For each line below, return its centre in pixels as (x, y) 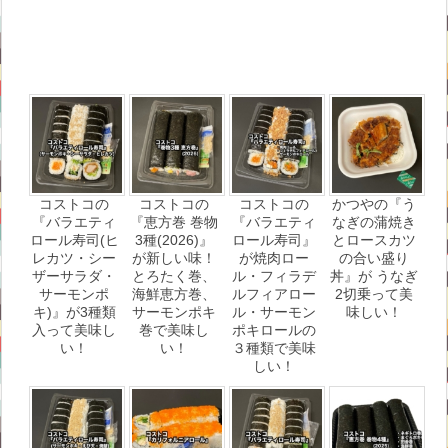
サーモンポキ (174, 311)
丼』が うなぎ (374, 275)
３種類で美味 (274, 347)
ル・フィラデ (274, 275)
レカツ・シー (74, 257)
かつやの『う (374, 203)
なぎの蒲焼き (374, 221)
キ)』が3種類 (74, 311)
